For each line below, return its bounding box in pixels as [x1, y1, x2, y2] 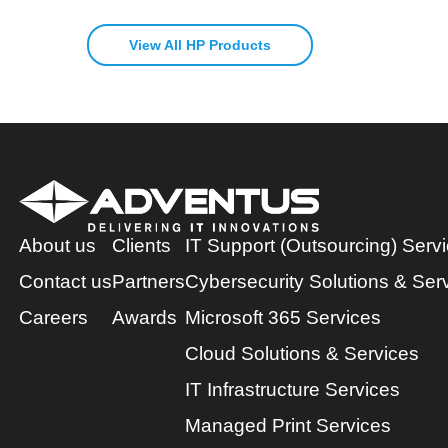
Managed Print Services [185, 414, 391, 436]
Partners [112, 270, 185, 292]
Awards [112, 306, 177, 328]
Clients [112, 234, 171, 256]
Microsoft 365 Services [185, 306, 381, 328]
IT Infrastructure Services [185, 378, 400, 400]
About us [19, 234, 96, 256]
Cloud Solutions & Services [185, 342, 419, 364]
